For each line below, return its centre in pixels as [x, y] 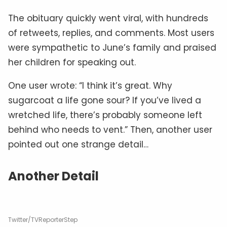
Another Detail [53, 176]
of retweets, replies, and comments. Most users [111, 33]
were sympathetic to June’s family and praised [112, 47]
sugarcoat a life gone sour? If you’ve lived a [105, 100]
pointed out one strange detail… [78, 144]
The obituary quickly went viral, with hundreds [108, 18]
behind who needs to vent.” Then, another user [110, 129]
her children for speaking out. [72, 62]
